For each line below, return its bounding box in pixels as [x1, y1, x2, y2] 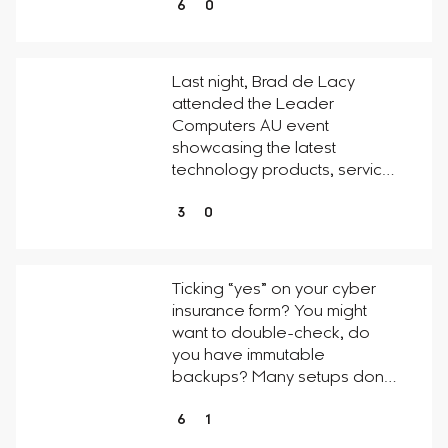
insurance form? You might [171, 304, 367, 320]
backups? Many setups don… [171, 370, 396, 386]
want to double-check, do [171, 326, 370, 342]
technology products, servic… [171, 163, 394, 179]
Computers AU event [171, 119, 329, 135]
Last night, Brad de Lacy [171, 75, 355, 91]
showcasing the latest [171, 141, 336, 157]
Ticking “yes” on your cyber [171, 282, 376, 298]
